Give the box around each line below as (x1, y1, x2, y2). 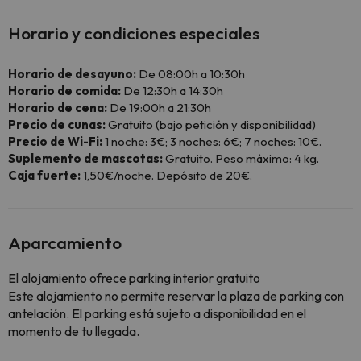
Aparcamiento (8, 232, 122, 253)
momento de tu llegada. (8, 323, 139, 339)
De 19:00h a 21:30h (107, 100, 211, 115)
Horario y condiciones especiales (8, 23, 259, 44)
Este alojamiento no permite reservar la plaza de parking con (8, 288, 344, 304)
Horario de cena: (8, 100, 107, 115)
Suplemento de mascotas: (8, 151, 163, 166)
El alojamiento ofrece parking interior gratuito (8, 270, 260, 286)
